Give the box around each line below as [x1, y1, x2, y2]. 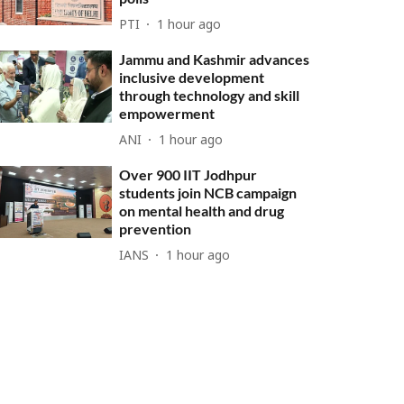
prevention [119, 220, 192, 237]
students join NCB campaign [119, 184, 298, 201]
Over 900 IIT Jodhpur [119, 166, 258, 183]
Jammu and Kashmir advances [119, 50, 310, 68]
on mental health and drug [119, 202, 285, 219]
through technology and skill [119, 87, 300, 104]
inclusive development [119, 69, 265, 86]
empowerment [119, 105, 216, 122]
